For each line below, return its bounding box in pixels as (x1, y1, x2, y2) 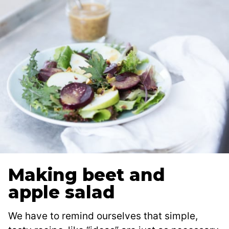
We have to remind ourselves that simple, (8, 210, 198, 222)
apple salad (8, 181, 115, 203)
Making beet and (8, 164, 165, 186)
